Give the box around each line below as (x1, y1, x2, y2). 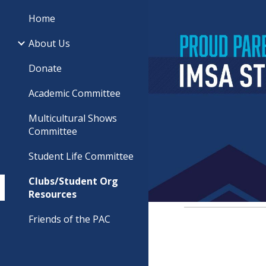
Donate (28, 62, 62, 75)
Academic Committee (28, 87, 121, 100)
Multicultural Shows (28, 112, 117, 125)
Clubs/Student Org (28, 175, 118, 188)
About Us (28, 37, 70, 50)
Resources (28, 188, 77, 201)
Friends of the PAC (28, 213, 110, 226)
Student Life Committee (28, 150, 134, 163)
